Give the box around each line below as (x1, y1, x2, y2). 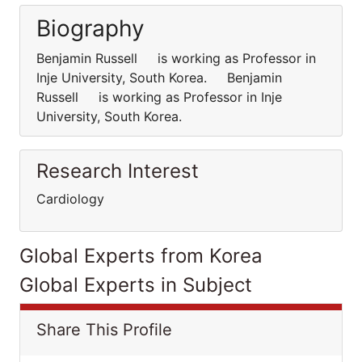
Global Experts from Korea (19, 244, 263, 267)
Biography (36, 15, 145, 42)
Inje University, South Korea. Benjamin (36, 69, 282, 86)
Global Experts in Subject (19, 273, 252, 297)
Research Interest (36, 159, 199, 183)
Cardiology (36, 191, 104, 207)
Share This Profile (36, 320, 172, 339)
